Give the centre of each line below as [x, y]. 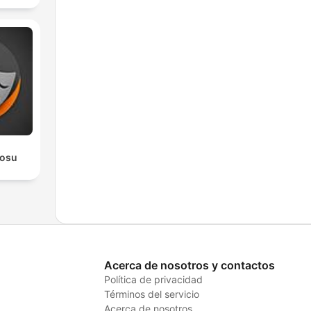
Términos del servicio [151, 294]
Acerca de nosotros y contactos [189, 265]
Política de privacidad [153, 279]
